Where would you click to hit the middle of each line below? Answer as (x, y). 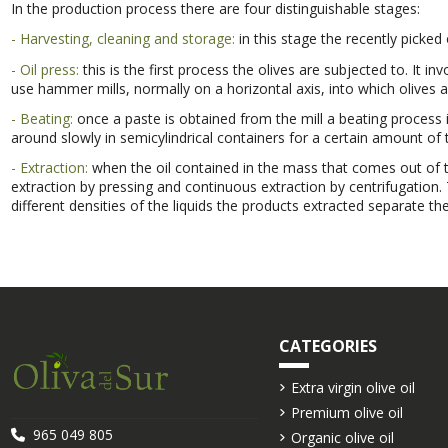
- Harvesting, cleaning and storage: (124, 39)
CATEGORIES (328, 346)
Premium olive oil (347, 413)
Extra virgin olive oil (353, 388)
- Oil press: (44, 69)
